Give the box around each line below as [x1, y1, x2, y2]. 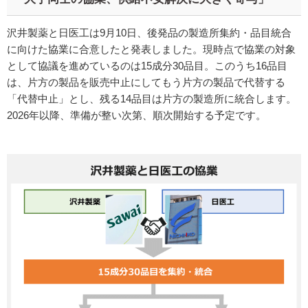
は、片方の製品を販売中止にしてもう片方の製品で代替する [7, 76, 285, 89]
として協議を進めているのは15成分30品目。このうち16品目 [7, 60, 287, 72]
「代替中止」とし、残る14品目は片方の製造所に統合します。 [7, 93, 296, 105]
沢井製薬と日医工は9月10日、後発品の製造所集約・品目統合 [7, 27, 291, 39]
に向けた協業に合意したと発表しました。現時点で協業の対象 [7, 43, 296, 56]
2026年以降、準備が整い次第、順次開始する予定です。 [7, 109, 266, 122]
